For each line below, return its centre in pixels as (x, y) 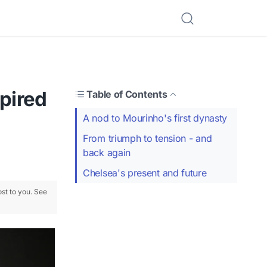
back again (107, 152)
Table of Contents (127, 94)
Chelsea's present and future (145, 173)
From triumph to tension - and (148, 138)
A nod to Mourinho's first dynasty (155, 118)
